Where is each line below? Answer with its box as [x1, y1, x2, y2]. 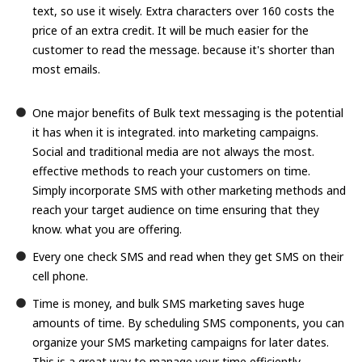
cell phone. [32, 267, 88, 284]
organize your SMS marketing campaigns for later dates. [32, 334, 329, 350]
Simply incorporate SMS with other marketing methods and [32, 182, 346, 198]
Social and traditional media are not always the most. [32, 143, 314, 159]
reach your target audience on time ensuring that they [32, 201, 319, 217]
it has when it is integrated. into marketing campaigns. [32, 124, 318, 140]
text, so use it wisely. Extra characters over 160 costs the [32, 2, 335, 19]
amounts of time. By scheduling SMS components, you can [32, 314, 344, 330]
